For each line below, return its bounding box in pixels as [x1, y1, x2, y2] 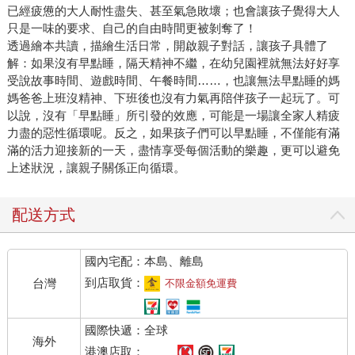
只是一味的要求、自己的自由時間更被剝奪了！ [6, 21, 257, 36]
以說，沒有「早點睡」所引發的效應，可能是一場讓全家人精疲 [6, 109, 340, 123]
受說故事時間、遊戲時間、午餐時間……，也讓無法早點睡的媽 [6, 74, 340, 88]
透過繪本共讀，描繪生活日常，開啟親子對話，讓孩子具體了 [6, 39, 328, 53]
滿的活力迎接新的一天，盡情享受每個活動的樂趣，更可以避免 [6, 143, 340, 158]
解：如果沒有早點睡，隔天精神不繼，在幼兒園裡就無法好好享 [6, 56, 340, 71]
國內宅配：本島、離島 [85, 254, 204, 269]
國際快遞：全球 [85, 323, 169, 338]
